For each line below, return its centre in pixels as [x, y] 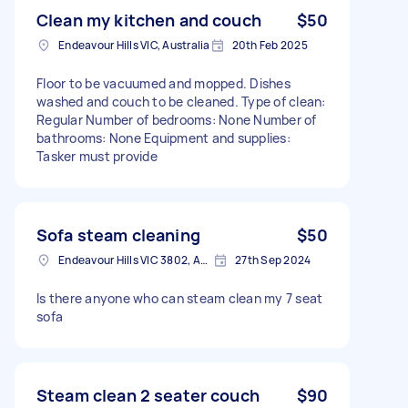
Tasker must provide [97, 156]
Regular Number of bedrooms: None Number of [177, 119]
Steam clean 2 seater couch [148, 395]
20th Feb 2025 [270, 45]
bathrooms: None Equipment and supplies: [163, 138]
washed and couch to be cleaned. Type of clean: [181, 101]
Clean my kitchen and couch [149, 20]
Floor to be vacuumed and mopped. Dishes [163, 83]
